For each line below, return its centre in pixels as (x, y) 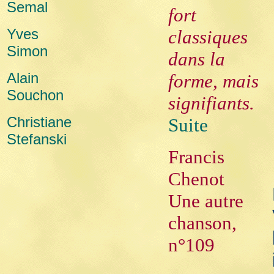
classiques (208, 37)
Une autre (206, 201)
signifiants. (211, 103)
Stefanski (37, 139)
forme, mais (213, 81)
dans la (197, 59)
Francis (196, 157)
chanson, (202, 223)
